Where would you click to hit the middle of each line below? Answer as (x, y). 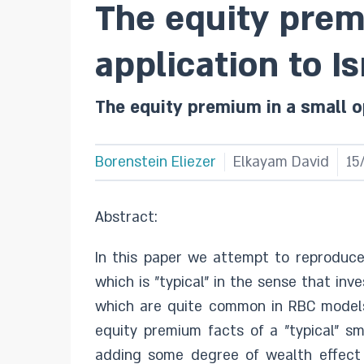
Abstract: (126, 217)
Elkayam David (281, 162)
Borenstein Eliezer (156, 162)
